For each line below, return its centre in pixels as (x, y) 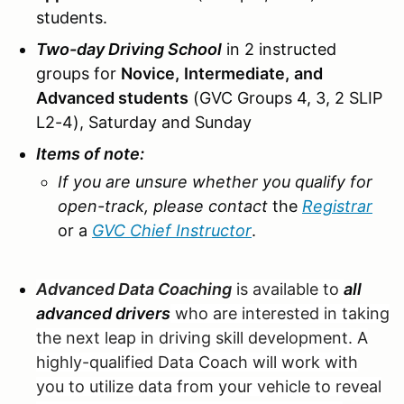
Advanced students (112, 97)
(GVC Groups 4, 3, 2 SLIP (285, 97)
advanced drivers (103, 313)
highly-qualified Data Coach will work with (197, 362)
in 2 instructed (279, 49)
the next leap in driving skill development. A (202, 337)
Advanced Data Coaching (134, 289)
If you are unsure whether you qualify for (215, 181)
